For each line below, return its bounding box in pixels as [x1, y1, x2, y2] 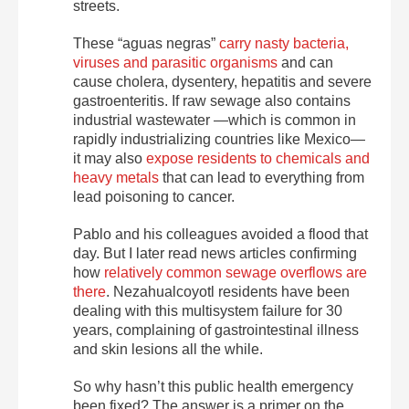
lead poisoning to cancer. [73, 189, 235, 204]
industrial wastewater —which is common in [73, 112, 356, 128]
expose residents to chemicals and [146, 151, 370, 166]
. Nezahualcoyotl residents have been [106, 284, 350, 299]
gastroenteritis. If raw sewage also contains [73, 93, 351, 109]
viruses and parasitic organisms [73, 55, 278, 70]
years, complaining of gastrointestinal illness [73, 322, 359, 338]
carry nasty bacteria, [219, 36, 349, 51]
